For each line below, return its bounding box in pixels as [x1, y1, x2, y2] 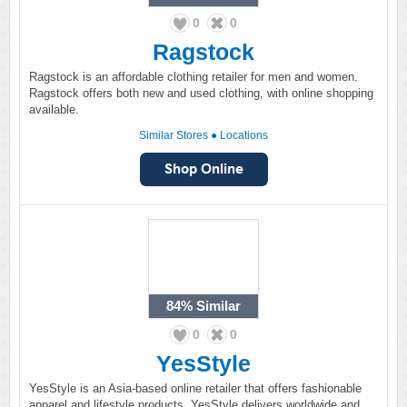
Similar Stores [139, 129, 208, 142]
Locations [220, 129, 268, 142]
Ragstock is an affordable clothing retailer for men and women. [29, 70, 358, 84]
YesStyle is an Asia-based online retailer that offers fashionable [29, 382, 362, 395]
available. [29, 103, 79, 116]
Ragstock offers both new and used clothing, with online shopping [29, 86, 373, 100]
